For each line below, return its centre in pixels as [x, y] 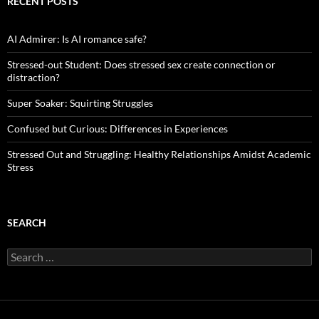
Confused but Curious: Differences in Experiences [117, 128]
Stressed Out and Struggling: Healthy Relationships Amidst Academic [159, 154]
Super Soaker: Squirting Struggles [80, 103]
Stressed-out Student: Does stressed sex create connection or [141, 64]
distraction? [33, 77]
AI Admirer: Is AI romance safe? [77, 38]
